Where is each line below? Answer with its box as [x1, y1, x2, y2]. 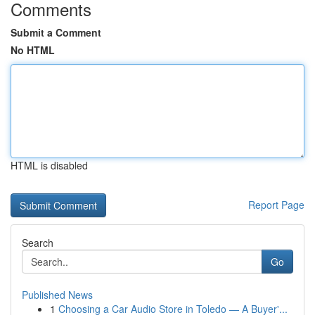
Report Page [248, 198, 304, 212]
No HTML [11, 43, 55, 57]
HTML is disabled [11, 158, 88, 172]
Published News [22, 288, 93, 302]
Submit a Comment [11, 25, 101, 39]
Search [22, 236, 53, 250]
